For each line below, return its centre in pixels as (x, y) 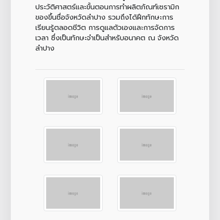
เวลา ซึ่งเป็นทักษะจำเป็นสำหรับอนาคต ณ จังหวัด (107, 38)
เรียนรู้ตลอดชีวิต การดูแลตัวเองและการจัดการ (105, 27)
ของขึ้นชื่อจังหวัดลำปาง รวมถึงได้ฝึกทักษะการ (104, 17)
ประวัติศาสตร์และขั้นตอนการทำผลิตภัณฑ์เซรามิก (107, 7)
